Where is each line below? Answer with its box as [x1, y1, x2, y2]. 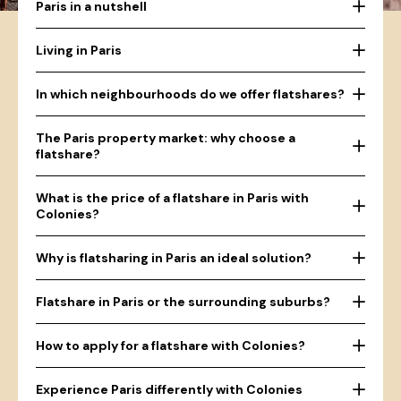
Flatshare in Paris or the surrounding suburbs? [36, 294, 330, 310]
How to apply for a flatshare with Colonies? [36, 337, 305, 354]
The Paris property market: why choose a [36, 130, 295, 146]
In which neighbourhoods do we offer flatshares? [36, 86, 345, 102]
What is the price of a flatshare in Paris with [36, 190, 309, 206]
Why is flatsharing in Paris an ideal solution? [36, 250, 311, 266]
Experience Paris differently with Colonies [36, 381, 303, 397]
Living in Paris [36, 42, 122, 58]
